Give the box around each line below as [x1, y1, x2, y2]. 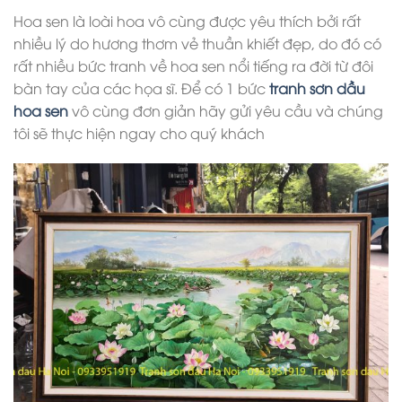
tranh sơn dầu [269, 78, 365, 98]
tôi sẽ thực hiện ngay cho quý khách [13, 123, 265, 143]
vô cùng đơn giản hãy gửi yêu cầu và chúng [68, 100, 383, 120]
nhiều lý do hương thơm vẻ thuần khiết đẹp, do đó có [13, 33, 381, 53]
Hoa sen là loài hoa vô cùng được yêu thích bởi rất [13, 11, 361, 31]
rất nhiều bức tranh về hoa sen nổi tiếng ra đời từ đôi [13, 56, 373, 75]
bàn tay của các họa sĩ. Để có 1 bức [13, 78, 269, 98]
